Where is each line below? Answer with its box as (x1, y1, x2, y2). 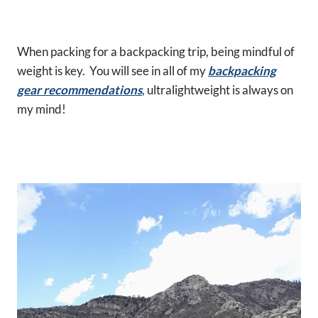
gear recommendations (17, 82, 142, 97)
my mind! (17, 101, 66, 116)
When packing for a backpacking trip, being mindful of (17, 43, 295, 59)
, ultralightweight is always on (142, 82, 293, 97)
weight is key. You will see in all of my (17, 62, 208, 78)
